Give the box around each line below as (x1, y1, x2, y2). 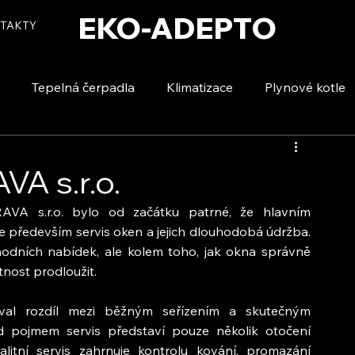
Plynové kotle (265, 78, 345, 95)
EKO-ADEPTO (78, 9, 277, 46)
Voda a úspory (238, 142, 324, 158)
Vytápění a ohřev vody (70, 142, 206, 158)
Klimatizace (166, 78, 233, 95)
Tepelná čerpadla (32, 78, 135, 95)
